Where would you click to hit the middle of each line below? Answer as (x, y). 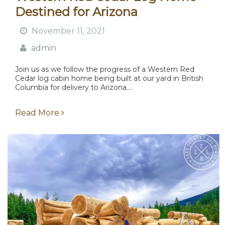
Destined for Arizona (76, 12)
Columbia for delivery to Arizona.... (74, 88)
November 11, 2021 (68, 31)
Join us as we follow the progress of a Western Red (105, 70)
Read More (38, 113)
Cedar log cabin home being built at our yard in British (109, 79)
